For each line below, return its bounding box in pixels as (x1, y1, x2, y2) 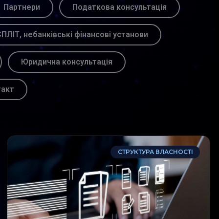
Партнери (3, 2, 40, 12)
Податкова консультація (72, 2, 167, 12)
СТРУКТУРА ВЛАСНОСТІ (117, 148, 193, 156)
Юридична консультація (21, 57, 112, 66)
